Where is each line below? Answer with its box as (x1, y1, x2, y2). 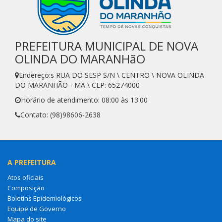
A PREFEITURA (7, 157, 56, 167)
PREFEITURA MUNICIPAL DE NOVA (15, 37, 198, 54)
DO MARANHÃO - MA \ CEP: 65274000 (15, 80, 140, 90)
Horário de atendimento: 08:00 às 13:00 (21, 95, 148, 105)
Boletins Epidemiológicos (7, 193, 82, 203)
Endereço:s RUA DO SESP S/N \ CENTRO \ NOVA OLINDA (19, 70, 204, 80)
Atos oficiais (7, 172, 44, 182)
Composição (7, 183, 45, 192)
